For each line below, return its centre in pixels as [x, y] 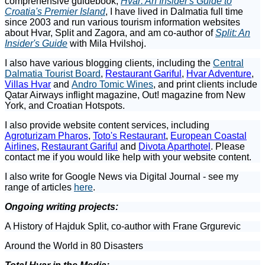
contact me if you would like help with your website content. [128, 157]
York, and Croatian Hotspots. [66, 105]
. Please [228, 146]
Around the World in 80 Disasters [74, 245]
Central [228, 63]
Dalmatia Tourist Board [53, 73]
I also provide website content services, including [107, 125]
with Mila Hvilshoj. [107, 43]
